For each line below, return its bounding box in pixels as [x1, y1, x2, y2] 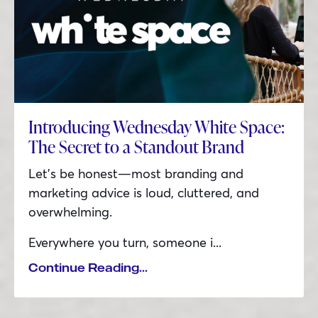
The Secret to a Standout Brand [28, 135, 244, 159]
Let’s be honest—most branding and [28, 165, 243, 182]
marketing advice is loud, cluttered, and [28, 184, 259, 202]
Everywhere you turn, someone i [28, 234, 213, 251]
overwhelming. [28, 203, 112, 221]
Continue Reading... [28, 261, 148, 275]
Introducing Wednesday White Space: [28, 115, 285, 139]
